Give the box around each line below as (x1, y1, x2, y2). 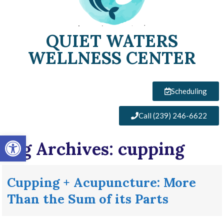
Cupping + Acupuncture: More (7, 174, 196, 191)
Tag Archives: (2, 138, 118, 160)
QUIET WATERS (46, 30, 178, 52)
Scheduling (171, 86, 207, 96)
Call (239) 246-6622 (138, 111, 207, 120)
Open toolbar (4, 130, 55, 150)
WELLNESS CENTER (28, 47, 196, 69)
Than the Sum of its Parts (7, 190, 169, 207)
